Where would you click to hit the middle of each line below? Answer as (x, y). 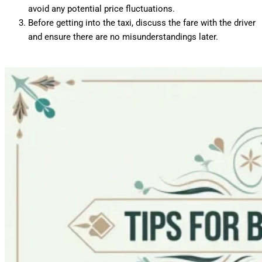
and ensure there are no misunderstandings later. (123, 37)
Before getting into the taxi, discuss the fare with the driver (142, 23)
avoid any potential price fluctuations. (101, 8)
